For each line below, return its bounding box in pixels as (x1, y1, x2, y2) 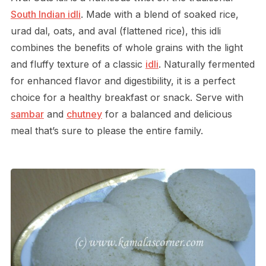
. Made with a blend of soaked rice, (80, 8, 239, 21)
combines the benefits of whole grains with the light (10, 42, 243, 54)
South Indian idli (10, 8, 81, 21)
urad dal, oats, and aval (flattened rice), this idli (10, 25, 221, 37)
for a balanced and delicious (102, 108, 232, 121)
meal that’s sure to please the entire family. (10, 125, 203, 137)
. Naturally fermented (158, 58, 255, 71)
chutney (66, 108, 102, 121)
